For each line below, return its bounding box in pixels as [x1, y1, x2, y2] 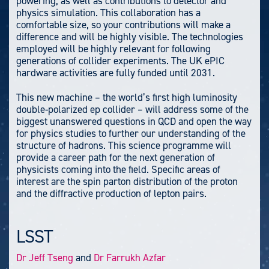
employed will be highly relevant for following [16, 41, 211, 55]
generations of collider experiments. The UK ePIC [16, 53, 225, 67]
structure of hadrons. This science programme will [16, 138, 231, 152]
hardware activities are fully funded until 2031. [16, 65, 215, 79]
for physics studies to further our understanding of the [16, 126, 246, 140]
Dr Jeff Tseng [16, 251, 73, 265]
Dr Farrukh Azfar [94, 251, 166, 265]
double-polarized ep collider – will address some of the [16, 102, 249, 116]
